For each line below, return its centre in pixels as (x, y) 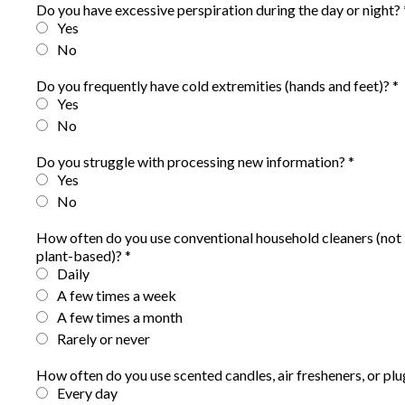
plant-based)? (80, 255)
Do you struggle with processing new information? (192, 161)
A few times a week (117, 295)
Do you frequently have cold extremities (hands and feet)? (214, 85)
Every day (87, 393)
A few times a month (120, 317)
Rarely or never (104, 339)
